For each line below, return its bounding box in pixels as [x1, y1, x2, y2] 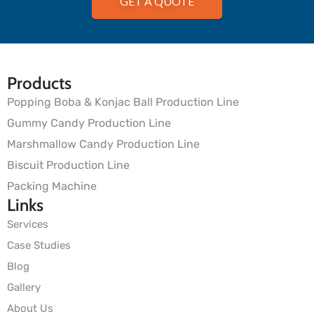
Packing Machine [7, 179, 97, 193]
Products [7, 73, 71, 93]
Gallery [7, 281, 41, 294]
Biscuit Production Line [7, 158, 130, 172]
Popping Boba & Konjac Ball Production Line [7, 95, 239, 109]
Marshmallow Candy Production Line [7, 137, 200, 151]
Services [7, 218, 48, 231]
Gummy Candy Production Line [7, 116, 171, 130]
